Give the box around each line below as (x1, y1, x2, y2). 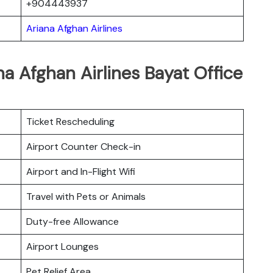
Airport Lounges (26, 239, 99, 253)
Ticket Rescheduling (26, 115, 115, 128)
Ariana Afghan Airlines (26, 21, 122, 35)
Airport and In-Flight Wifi (26, 165, 135, 178)
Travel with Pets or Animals (26, 190, 146, 203)
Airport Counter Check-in (26, 140, 141, 153)
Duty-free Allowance (26, 214, 119, 228)
